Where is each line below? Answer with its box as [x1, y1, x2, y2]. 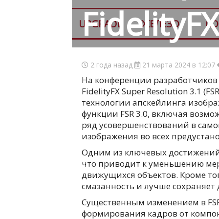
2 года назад [88, 60, 134, 69]
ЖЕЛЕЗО [142, 17, 180, 30]
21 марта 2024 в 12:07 [140, 60, 217, 69]
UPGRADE [78, 17, 122, 30]
